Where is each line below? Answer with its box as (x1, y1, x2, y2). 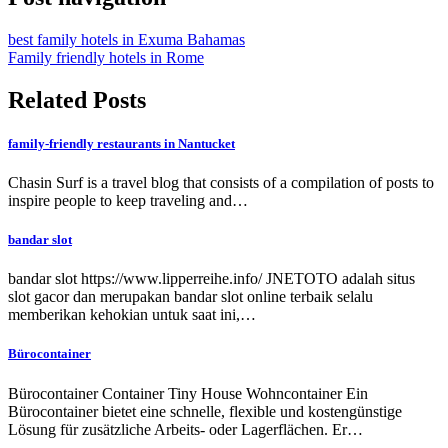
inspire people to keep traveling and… (8, 191, 248, 209)
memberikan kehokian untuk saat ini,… (8, 306, 256, 324)
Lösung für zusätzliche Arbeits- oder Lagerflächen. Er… (8, 420, 363, 438)
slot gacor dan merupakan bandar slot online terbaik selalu (8, 288, 373, 306)
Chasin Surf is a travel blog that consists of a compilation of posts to (8, 173, 434, 191)
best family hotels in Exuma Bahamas (8, 30, 245, 48)
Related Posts (8, 86, 146, 113)
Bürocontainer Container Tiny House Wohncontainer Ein (8, 384, 368, 402)
